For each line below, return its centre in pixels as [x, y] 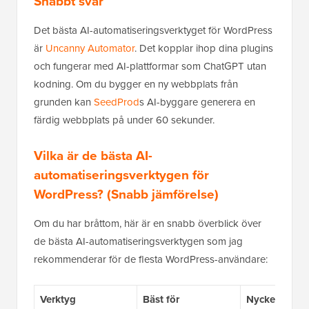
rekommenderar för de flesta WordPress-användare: [151, 260]
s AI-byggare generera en [197, 102]
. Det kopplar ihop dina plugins [204, 49]
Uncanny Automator [90, 49]
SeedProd [117, 102]
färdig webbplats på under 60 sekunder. [124, 120]
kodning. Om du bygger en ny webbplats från [136, 84]
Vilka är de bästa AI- [93, 156]
